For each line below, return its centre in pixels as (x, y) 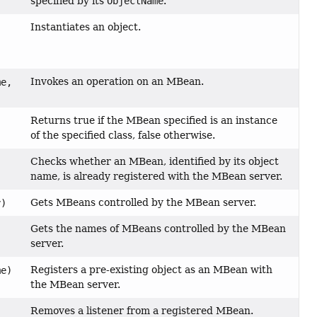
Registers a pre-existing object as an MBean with (152, 270)
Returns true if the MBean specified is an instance (154, 121)
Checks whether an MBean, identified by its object (155, 162)
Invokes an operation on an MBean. (117, 82)
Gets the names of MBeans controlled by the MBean (158, 229)
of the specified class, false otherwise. (123, 136)
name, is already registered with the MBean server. (157, 177)
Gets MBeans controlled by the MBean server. (144, 203)
